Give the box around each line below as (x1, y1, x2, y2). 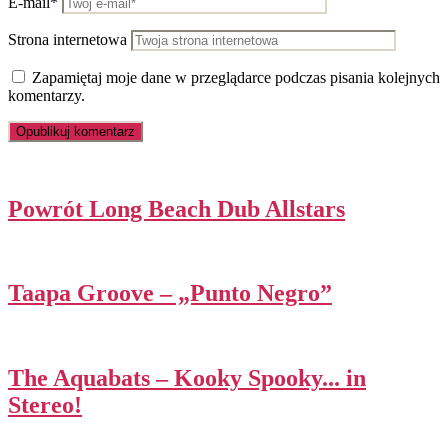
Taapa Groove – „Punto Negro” (8, 280, 332, 307)
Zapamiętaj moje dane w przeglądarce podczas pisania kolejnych (32, 68, 440, 86)
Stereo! (8, 392, 82, 419)
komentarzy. (8, 86, 85, 104)
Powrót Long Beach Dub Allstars (8, 195, 345, 222)
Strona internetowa (8, 30, 127, 48)
